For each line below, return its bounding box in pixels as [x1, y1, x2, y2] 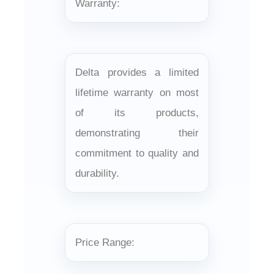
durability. [75, 167, 119, 179]
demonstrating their [75, 127, 199, 139]
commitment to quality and [75, 147, 199, 159]
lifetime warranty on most [75, 86, 199, 98]
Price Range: [75, 236, 135, 248]
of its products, [75, 106, 199, 119]
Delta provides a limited [75, 66, 199, 78]
